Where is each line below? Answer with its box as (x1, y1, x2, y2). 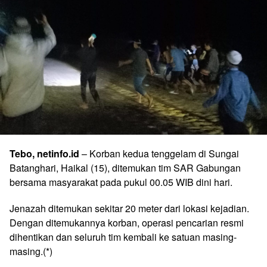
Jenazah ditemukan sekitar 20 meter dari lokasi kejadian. (10, 201, 249, 215)
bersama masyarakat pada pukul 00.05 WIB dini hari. (10, 175, 232, 189)
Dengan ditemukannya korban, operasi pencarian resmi (10, 216, 244, 229)
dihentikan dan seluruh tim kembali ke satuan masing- (10, 230, 237, 244)
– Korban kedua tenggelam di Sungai (79, 147, 239, 160)
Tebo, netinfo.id (10, 147, 79, 160)
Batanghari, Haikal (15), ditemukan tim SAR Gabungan (10, 161, 241, 175)
